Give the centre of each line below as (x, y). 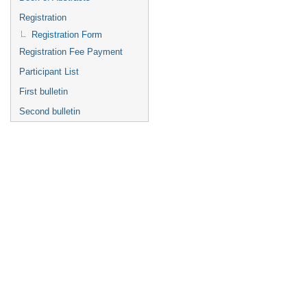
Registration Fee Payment (71, 52)
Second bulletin (50, 111)
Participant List (49, 72)
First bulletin (44, 91)
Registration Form (67, 35)
